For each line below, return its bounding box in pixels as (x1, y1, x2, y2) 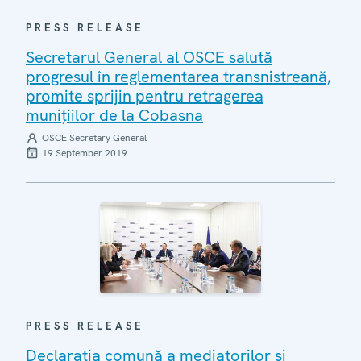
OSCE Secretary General (42, 131, 147, 144)
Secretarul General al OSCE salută (26, 47, 272, 68)
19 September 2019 (42, 147, 127, 160)
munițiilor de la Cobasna (26, 105, 203, 126)
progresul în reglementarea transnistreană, (26, 66, 331, 87)
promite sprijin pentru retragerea (26, 85, 263, 106)
